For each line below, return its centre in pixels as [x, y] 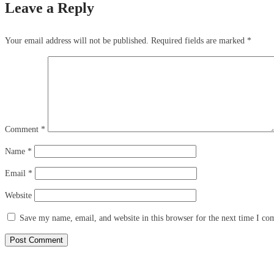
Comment [23, 129]
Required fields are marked [199, 40]
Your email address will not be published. [77, 40]
